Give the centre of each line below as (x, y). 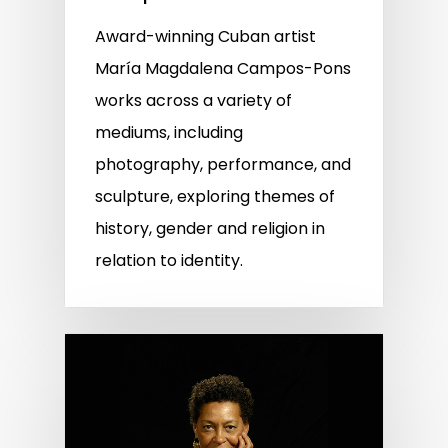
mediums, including (169, 132)
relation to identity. (169, 260)
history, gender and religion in (210, 228)
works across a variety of (193, 100)
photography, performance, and (223, 164)
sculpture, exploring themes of (215, 196)
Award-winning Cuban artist (205, 36)
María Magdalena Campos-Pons (223, 68)
